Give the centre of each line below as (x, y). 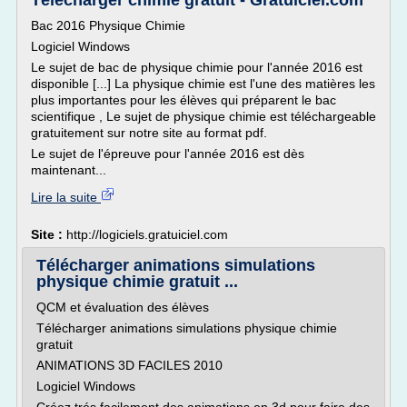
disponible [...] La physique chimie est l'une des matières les (203, 84)
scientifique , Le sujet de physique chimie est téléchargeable (203, 116)
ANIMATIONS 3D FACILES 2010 (129, 365)
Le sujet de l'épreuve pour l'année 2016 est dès (168, 154)
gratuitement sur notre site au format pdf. (149, 133)
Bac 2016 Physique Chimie (108, 25)
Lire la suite (66, 197)
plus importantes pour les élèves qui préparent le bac (184, 100)
